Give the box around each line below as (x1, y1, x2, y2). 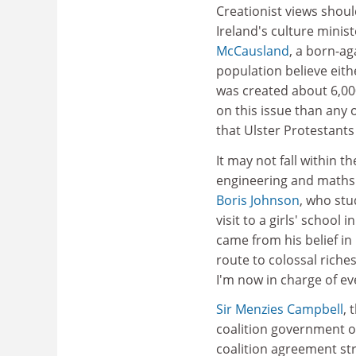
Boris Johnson (216, 191, 300, 209)
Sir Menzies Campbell (216, 300, 343, 318)
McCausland (216, 42, 289, 60)
